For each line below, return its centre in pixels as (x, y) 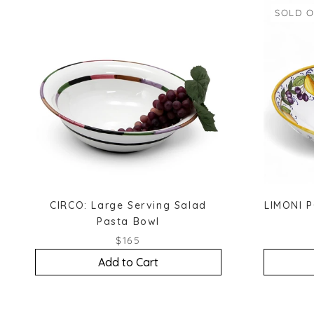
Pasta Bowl (128, 221)
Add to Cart (128, 262)
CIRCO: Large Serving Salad (128, 205)
